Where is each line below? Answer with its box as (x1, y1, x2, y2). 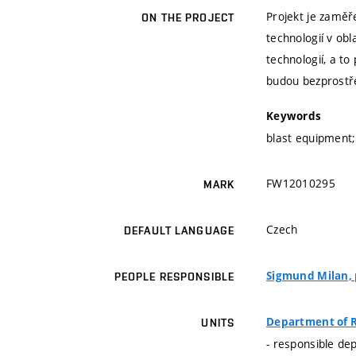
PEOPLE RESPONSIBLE (114, 270, 234, 284)
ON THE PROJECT (141, 10, 234, 24)
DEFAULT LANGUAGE (124, 224, 234, 238)
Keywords (266, 109, 322, 124)
